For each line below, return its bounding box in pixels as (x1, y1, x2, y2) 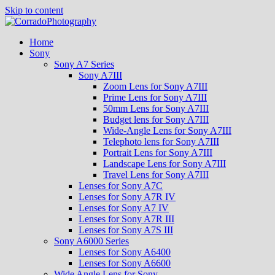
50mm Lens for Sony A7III (103, 103, 209, 114)
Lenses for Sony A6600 (79, 258, 171, 268)
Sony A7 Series (54, 59, 114, 69)
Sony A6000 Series (54, 236, 129, 246)
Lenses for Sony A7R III (79, 214, 174, 224)
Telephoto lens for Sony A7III (103, 136, 219, 147)
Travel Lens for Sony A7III (103, 169, 209, 180)
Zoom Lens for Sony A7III (103, 81, 207, 91)
